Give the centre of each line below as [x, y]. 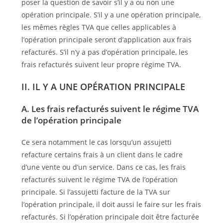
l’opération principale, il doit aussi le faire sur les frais [111, 204]
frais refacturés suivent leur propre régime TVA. [101, 64]
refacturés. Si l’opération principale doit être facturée [110, 217]
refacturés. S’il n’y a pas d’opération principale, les [105, 52]
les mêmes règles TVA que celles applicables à [99, 27]
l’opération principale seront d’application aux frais [106, 39]
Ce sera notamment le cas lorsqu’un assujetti [96, 142]
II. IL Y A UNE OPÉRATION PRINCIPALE [103, 86]
